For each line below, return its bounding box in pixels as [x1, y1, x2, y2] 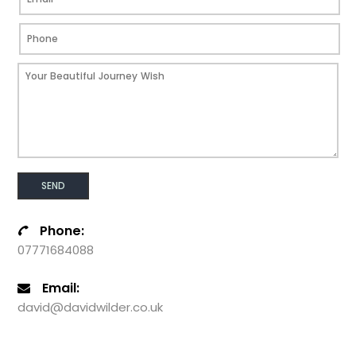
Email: [42, 278, 80, 297]
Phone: [40, 221, 85, 240]
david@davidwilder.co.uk [17, 298, 164, 315]
